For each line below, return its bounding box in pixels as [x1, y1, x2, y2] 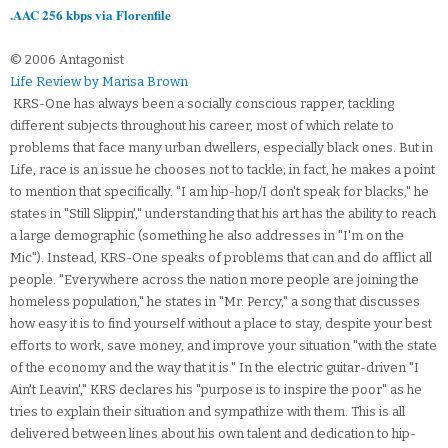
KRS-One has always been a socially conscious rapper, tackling [13, 96, 394, 112]
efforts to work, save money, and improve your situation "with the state [10, 338, 437, 354]
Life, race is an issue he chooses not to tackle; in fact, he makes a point [10, 162, 435, 178]
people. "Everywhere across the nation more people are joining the [10, 272, 419, 288]
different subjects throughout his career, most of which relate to [10, 118, 394, 134]
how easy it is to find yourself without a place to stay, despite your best [10, 316, 432, 332]
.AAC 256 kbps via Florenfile [10, 5, 171, 25]
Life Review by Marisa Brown [10, 74, 188, 90]
